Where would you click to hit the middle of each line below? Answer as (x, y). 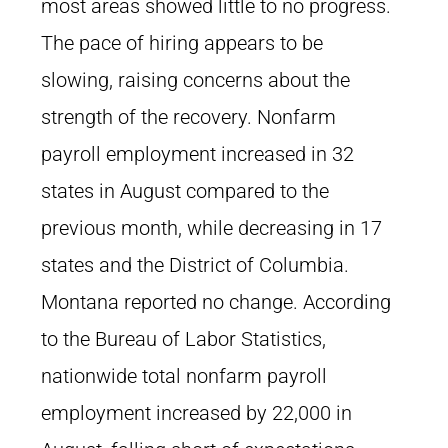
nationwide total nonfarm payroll (184, 376)
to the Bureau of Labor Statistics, (183, 339)
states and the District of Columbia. (195, 265)
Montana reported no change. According (216, 302)
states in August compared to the (185, 191)
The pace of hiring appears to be (182, 43)
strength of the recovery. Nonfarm (188, 117)
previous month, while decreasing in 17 (211, 228)
